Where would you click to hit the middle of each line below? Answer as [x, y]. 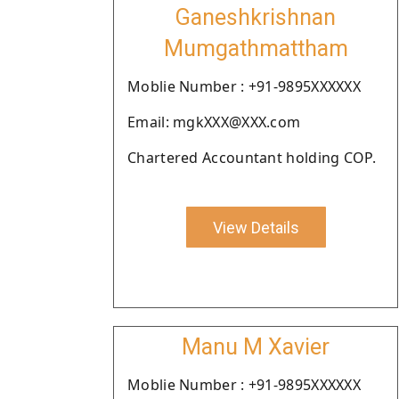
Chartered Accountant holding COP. [252, 158]
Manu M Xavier [256, 347]
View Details [256, 227]
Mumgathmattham [256, 49]
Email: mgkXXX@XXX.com [214, 122]
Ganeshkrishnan [256, 17]
